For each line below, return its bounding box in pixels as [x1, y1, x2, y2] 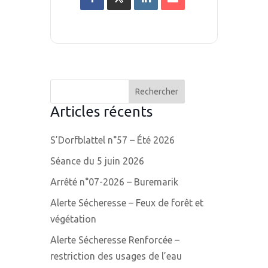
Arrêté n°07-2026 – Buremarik [50, 176, 178, 188]
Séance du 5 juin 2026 [50, 156, 144, 167]
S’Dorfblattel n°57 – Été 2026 [50, 135, 175, 146]
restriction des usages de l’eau [50, 251, 182, 262]
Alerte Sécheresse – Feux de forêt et [50, 197, 203, 209]
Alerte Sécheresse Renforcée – [50, 234, 179, 246]
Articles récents [50, 103, 153, 120]
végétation [50, 214, 96, 225]
